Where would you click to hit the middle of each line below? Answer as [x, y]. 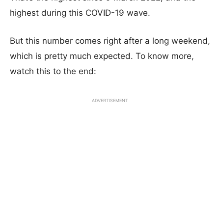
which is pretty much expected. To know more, [102, 56]
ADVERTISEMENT [110, 100]
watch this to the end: [53, 71]
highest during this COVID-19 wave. [80, 13]
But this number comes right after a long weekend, [110, 41]
